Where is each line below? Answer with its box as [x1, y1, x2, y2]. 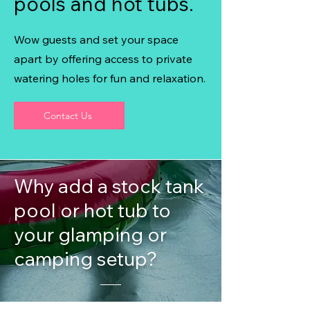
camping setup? [14, 246, 157, 271]
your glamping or [14, 222, 167, 246]
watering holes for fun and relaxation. [14, 71, 206, 85]
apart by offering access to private [14, 52, 192, 66]
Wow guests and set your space [14, 33, 179, 46]
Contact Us [44, 109, 92, 122]
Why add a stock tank [14, 174, 204, 198]
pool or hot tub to [14, 198, 171, 222]
